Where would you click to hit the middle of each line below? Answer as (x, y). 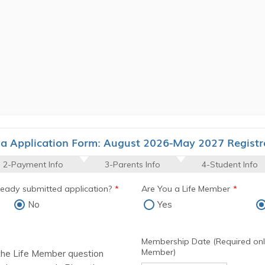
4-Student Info (230, 164)
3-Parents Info (132, 164)
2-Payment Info (33, 164)
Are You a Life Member (186, 189)
